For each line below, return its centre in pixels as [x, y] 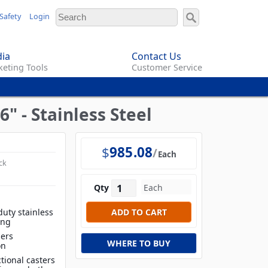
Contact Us [156, 57]
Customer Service [167, 68]
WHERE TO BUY [139, 243]
